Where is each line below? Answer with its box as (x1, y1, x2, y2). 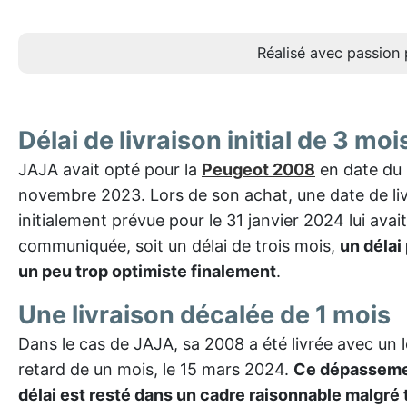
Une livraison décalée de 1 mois (18, 300, 391, 330)
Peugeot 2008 (202, 160, 315, 179)
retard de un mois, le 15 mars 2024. (18, 360, 293, 379)
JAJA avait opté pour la (18, 160, 202, 179)
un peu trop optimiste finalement (18, 262, 276, 281)
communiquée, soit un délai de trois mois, (18, 236, 340, 255)
